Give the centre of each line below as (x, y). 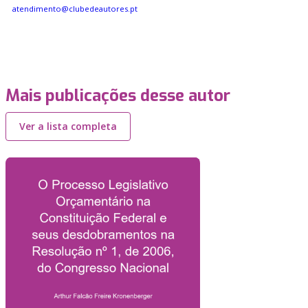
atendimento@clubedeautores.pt (75, 9)
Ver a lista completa (68, 126)
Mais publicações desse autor (118, 96)
